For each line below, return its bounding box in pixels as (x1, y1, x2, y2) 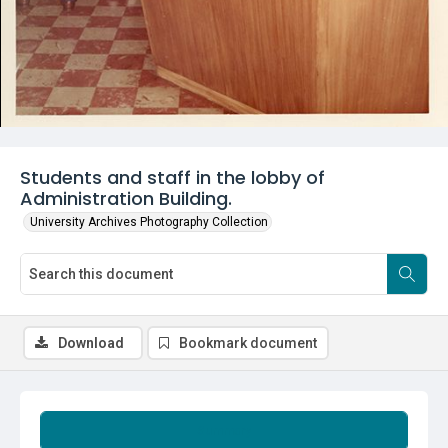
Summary (197, 424, 251, 438)
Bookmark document (179, 335, 317, 351)
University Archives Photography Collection (30, 215, 268, 229)
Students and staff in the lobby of (20, 165, 325, 190)
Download (58, 335, 124, 351)
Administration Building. (20, 186, 232, 211)
